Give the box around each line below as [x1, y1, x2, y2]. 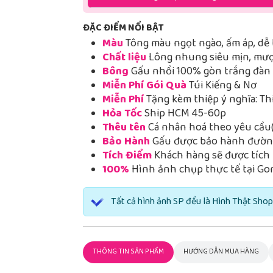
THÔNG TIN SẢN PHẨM [93, 246, 164, 259]
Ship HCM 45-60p [142, 105, 226, 124]
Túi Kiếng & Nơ [189, 77, 257, 96]
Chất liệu [102, 49, 146, 68]
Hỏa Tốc [102, 105, 142, 124]
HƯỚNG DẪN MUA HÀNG [183, 246, 259, 259]
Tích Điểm [102, 147, 154, 166]
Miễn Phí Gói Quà [102, 77, 189, 96]
